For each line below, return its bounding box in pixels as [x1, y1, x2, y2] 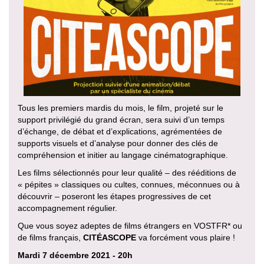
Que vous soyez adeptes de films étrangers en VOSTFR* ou [18, 221, 242, 231]
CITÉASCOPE [83, 233, 136, 243]
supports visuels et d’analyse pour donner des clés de [18, 138, 218, 148]
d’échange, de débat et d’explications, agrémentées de [18, 127, 222, 137]
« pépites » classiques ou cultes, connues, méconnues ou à [18, 180, 240, 190]
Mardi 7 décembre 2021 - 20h [18, 250, 133, 260]
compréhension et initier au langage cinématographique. [18, 150, 228, 160]
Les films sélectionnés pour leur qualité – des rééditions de [18, 168, 236, 178]
